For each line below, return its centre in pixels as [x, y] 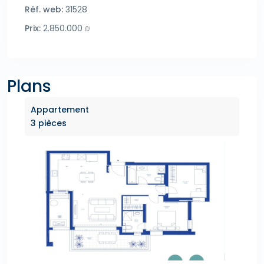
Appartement [60, 110]
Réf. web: [44, 10]
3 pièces [49, 123]
